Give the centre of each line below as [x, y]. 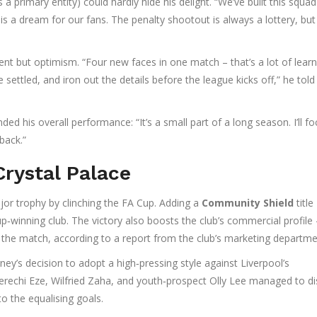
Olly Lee [228, 281]
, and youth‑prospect [160, 281]
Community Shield [248, 203]
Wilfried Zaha [81, 281]
